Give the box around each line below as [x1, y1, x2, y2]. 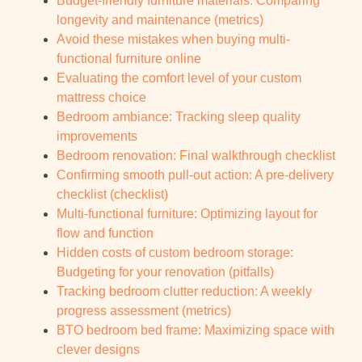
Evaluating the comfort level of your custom [57, 71, 301, 86]
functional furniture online [57, 52, 201, 66]
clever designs [57, 343, 140, 357]
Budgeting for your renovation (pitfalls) [57, 265, 274, 280]
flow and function [57, 226, 154, 241]
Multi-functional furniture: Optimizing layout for [57, 207, 318, 221]
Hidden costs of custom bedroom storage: [57, 246, 293, 260]
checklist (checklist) [57, 187, 168, 202]
